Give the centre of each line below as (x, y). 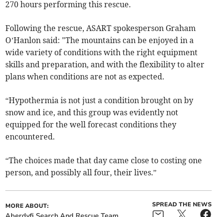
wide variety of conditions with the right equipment (102, 53)
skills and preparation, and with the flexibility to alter (105, 65)
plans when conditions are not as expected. (85, 77)
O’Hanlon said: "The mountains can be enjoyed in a (100, 40)
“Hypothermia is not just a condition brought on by (100, 101)
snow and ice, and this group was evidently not (92, 113)
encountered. (30, 137)
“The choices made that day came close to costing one (104, 161)
